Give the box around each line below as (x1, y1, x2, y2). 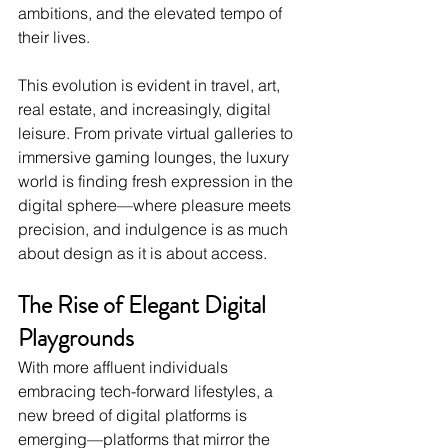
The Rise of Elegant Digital (18, 288, 271, 323)
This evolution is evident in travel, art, (18, 75, 284, 96)
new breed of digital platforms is (18, 405, 251, 426)
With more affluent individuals (18, 357, 232, 378)
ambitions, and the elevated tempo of (18, 3, 286, 24)
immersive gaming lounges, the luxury (18, 147, 293, 168)
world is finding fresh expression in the (18, 171, 297, 192)
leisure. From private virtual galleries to (18, 123, 297, 144)
